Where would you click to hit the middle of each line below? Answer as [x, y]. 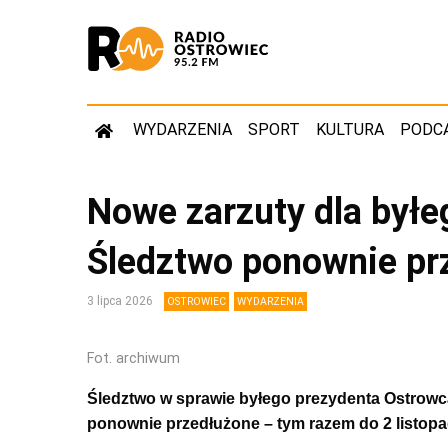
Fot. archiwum [133, 358]
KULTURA [350, 129]
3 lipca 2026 [121, 301]
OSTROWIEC [196, 301]
